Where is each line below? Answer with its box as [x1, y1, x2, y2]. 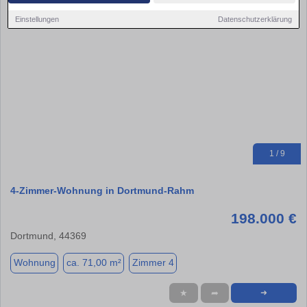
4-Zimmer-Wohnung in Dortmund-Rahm [10, 184, 194, 196]
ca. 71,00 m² [66, 257, 121, 269]
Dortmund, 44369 [10, 230, 86, 241]
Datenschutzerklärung [217, 14, 292, 23]
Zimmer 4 [132, 257, 174, 269]
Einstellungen [15, 14, 60, 23]
